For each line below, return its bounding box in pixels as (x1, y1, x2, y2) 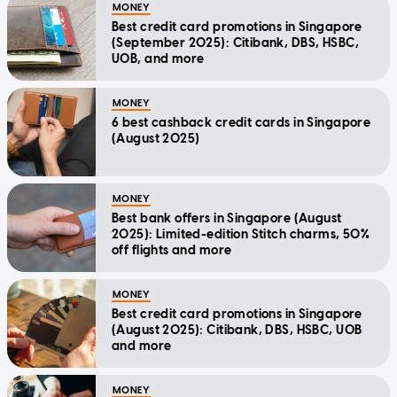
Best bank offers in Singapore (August (112, 211, 342, 227)
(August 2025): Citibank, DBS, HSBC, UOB (112, 323, 362, 339)
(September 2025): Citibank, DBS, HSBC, (112, 35, 359, 51)
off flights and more (112, 243, 232, 259)
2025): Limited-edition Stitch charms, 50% (112, 227, 370, 243)
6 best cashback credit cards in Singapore (112, 115, 371, 131)
